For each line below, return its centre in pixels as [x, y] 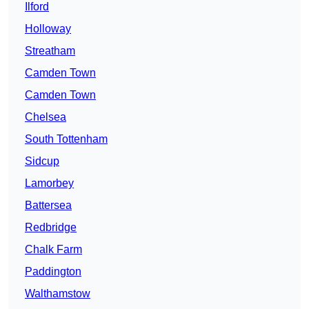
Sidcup [42, 161]
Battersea [48, 206]
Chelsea [46, 117]
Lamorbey [49, 183]
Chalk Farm [53, 250]
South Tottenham [66, 139]
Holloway [48, 29]
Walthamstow [58, 294]
